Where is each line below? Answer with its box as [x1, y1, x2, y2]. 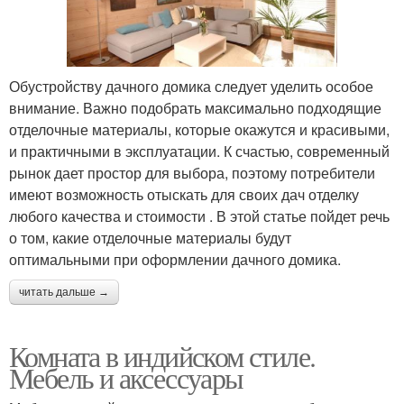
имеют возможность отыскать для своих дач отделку [9, 184, 359, 206]
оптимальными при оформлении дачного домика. [9, 249, 341, 271]
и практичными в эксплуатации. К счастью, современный [9, 141, 390, 162]
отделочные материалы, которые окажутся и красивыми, [9, 119, 390, 141]
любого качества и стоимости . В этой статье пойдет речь [9, 206, 390, 227]
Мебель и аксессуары [9, 358, 243, 398]
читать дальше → [19, 286, 109, 299]
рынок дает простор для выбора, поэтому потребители [9, 162, 375, 184]
